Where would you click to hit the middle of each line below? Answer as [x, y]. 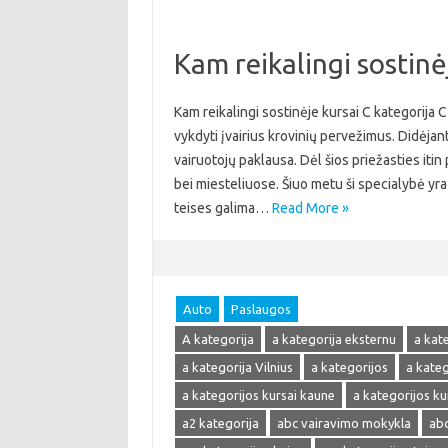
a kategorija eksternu [333, 339]
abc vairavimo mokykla [343, 423]
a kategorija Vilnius [237, 367]
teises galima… [222, 208]
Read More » [310, 208]
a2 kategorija [220, 423]
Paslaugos [260, 309]
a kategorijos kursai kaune [258, 395]
